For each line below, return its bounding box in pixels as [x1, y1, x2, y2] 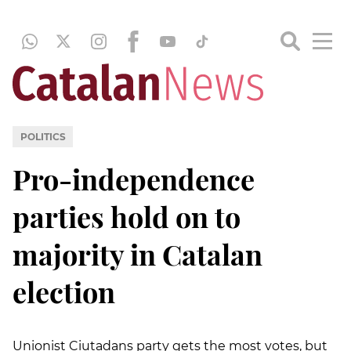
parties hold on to [13, 197, 241, 235]
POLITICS [20, 130, 66, 143]
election [13, 272, 115, 310]
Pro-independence [13, 159, 255, 197]
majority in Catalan [13, 234, 262, 273]
